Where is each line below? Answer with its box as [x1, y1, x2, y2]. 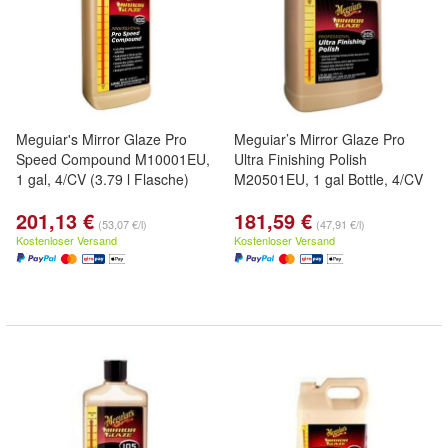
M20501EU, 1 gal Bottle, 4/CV [234, 169, 423, 189]
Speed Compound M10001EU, [16, 149, 210, 169]
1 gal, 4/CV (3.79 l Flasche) [16, 169, 189, 189]
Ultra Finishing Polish [234, 149, 367, 169]
